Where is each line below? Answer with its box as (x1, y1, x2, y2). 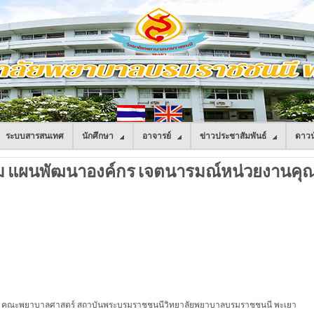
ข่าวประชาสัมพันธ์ (200, 131, 266, 141)
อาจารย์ (142, 131, 171, 141)
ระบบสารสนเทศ (6, 131, 64, 141)
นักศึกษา (82, 131, 114, 141)
